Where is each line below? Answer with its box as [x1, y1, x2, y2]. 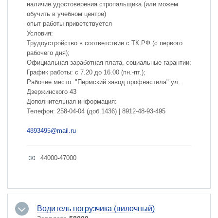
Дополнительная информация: [27, 98, 117, 105]
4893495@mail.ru [27, 127, 76, 134]
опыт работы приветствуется [27, 20, 112, 27]
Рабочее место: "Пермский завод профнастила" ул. [27, 78, 180, 86]
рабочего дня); [27, 49, 70, 56]
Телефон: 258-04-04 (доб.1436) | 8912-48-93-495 [27, 108, 165, 115]
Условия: [27, 30, 53, 37]
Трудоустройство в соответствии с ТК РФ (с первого [27, 39, 182, 47]
